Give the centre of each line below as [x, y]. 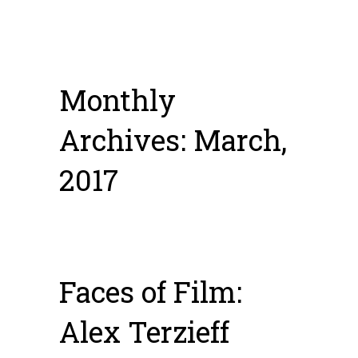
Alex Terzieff [144, 332]
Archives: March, [173, 140]
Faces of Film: [151, 292]
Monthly [117, 100]
